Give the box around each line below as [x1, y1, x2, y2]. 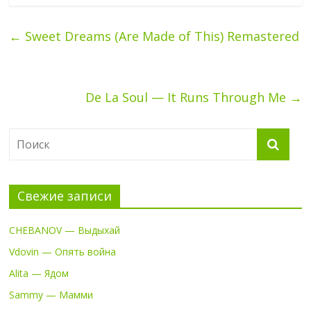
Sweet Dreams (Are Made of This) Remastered [22, 27, 300, 44]
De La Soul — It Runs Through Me [85, 88, 289, 106]
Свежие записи [17, 187, 112, 204]
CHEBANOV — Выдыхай [9, 223, 121, 237]
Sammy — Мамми [9, 287, 94, 301]
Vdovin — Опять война [9, 244, 117, 258]
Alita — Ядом [9, 266, 69, 280]
